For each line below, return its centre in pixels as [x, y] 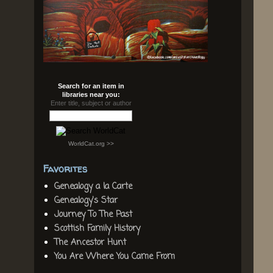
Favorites [65, 168]
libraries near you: [91, 94]
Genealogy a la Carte [93, 187]
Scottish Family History [97, 229]
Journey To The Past [93, 215]
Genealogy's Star [86, 201]
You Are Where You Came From [114, 257]
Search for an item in [91, 86]
